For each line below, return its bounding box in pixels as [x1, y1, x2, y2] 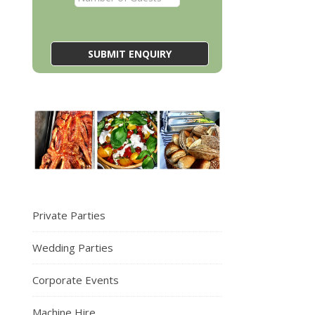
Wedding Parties [32, 240, 113, 255]
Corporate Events [32, 272, 119, 287]
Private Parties [32, 207, 105, 222]
